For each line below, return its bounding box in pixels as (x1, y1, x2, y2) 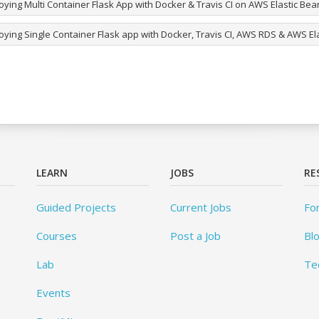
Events (36, 286, 70, 300)
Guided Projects (36, 200, 116, 215)
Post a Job (169, 229, 221, 244)
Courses (36, 229, 77, 244)
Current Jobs (169, 200, 231, 215)
